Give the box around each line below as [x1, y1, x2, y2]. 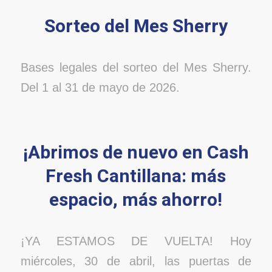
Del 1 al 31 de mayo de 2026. [20, 81, 180, 95]
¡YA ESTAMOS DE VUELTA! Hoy [20, 234, 252, 248]
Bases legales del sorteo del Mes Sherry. [20, 61, 252, 75]
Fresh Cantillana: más [46, 163, 226, 190]
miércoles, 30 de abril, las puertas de [20, 254, 252, 268]
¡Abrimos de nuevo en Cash [22, 139, 249, 166]
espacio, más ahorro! [49, 186, 223, 214]
